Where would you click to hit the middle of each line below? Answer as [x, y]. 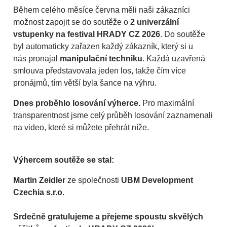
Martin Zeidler [40, 180]
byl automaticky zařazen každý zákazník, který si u [103, 46]
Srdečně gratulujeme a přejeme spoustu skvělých [108, 217]
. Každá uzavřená [174, 59]
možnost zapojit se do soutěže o [72, 22]
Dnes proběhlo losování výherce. [77, 103]
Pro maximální [167, 103]
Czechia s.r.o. [40, 192]
